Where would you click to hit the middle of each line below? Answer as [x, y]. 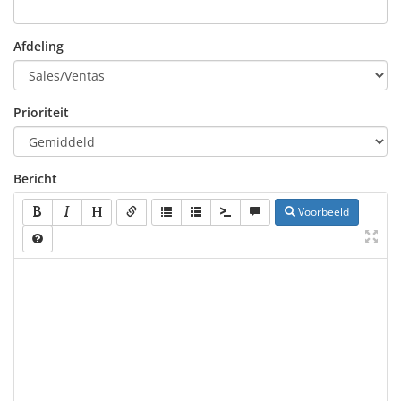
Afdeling [38, 46]
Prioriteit [41, 112]
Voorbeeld [322, 212]
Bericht [35, 179]
